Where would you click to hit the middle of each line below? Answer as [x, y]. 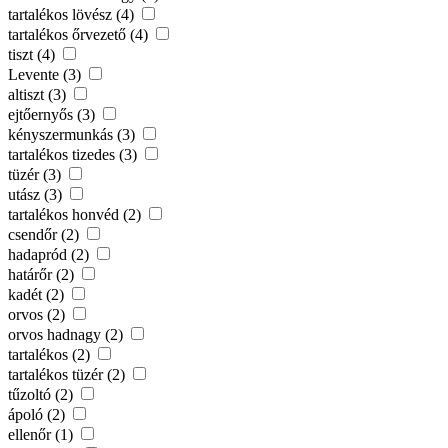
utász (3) [37, 194]
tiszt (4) [33, 54]
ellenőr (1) [42, 434]
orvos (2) [38, 314]
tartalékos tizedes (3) [74, 154]
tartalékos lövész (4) [73, 14]
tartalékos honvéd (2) [76, 214]
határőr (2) [43, 274]
